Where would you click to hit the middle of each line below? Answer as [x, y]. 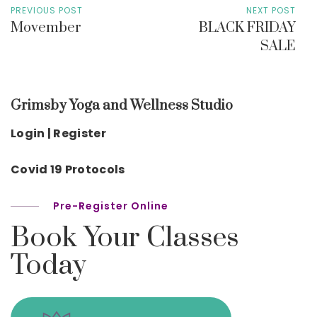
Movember [46, 28]
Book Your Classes [125, 238]
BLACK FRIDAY [247, 28]
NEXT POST [271, 10]
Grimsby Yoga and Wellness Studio [122, 105]
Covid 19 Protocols [68, 169]
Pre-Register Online [111, 206]
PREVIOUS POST [47, 10]
